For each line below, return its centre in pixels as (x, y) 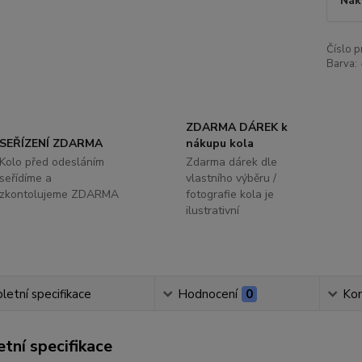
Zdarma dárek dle (231, 162)
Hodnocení (207, 295)
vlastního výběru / (231, 179)
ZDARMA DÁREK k (236, 128)
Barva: (341, 64)
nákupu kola (219, 144)
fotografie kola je (229, 195)
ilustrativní (212, 211)
